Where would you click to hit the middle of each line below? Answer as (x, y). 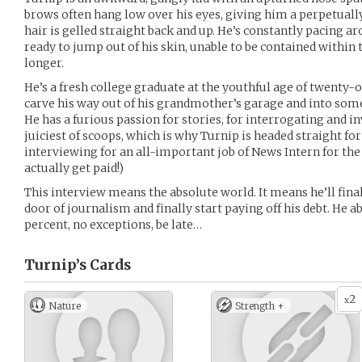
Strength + (260, 306)
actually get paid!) (74, 168)
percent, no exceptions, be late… (113, 225)
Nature (65, 306)
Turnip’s (55, 265)
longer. (44, 63)
